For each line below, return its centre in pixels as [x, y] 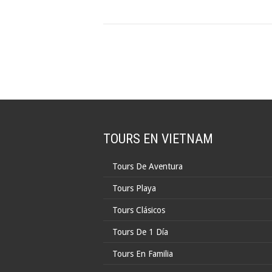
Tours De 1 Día [140, 232]
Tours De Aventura [148, 166]
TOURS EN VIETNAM [158, 139]
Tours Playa [134, 188]
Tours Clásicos [139, 210]
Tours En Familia [143, 254]
